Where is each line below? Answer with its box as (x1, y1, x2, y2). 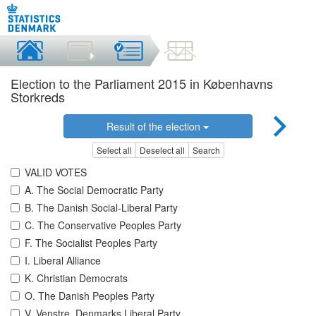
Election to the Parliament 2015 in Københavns (11, 74, 273, 92)
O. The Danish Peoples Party (25, 288, 154, 303)
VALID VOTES (25, 165, 87, 180)
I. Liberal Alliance (25, 253, 101, 268)
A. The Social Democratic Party (25, 183, 164, 197)
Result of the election (107, 119, 204, 133)
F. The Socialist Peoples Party (25, 236, 157, 250)
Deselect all (139, 144, 185, 157)
